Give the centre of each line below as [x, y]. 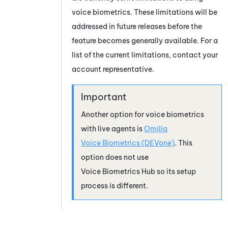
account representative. [113, 69]
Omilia [156, 129]
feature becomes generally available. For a [145, 40]
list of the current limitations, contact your [145, 55]
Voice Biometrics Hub [118, 171]
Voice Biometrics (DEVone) [128, 143]
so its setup [176, 171]
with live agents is [112, 129]
